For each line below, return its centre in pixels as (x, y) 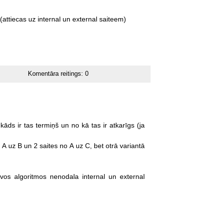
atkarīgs (122, 125)
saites (48, 145)
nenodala (64, 176)
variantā (132, 145)
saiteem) (112, 19)
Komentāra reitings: (57, 74)
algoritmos (30, 176)
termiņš (47, 125)
